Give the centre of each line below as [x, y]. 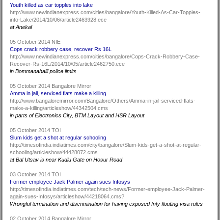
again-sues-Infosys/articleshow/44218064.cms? [67, 196]
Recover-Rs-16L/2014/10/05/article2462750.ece [68, 64]
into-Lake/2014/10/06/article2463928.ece [58, 20]
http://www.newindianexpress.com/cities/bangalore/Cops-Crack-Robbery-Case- [105, 56]
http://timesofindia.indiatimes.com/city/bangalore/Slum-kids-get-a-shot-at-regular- [106, 145]
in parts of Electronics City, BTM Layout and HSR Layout [77, 115]
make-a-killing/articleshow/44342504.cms [59, 108]
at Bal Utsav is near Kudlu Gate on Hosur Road [66, 160]
